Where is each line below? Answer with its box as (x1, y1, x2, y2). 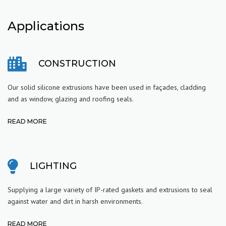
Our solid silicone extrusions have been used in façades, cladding (8, 82, 206, 92)
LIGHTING (30, 160, 77, 172)
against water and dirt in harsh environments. (8, 196, 143, 206)
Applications (8, 19, 84, 34)
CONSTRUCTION (38, 58, 116, 70)
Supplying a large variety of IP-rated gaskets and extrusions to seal (8, 185, 212, 194)
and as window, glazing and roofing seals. (8, 94, 134, 103)
